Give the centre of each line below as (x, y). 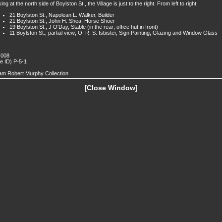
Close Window (111, 88)
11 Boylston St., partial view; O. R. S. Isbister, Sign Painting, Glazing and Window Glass (113, 32)
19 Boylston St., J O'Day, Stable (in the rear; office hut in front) (84, 27)
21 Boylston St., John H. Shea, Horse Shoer (62, 21)
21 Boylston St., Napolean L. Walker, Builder (62, 15)
